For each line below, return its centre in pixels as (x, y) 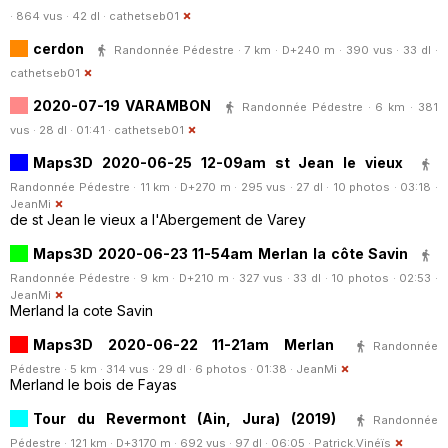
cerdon (58, 48)
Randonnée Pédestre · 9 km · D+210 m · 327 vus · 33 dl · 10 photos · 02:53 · (224, 277)
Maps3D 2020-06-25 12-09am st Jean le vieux (218, 162)
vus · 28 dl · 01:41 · (62, 129)
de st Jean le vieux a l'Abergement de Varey (158, 219)
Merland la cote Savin (81, 310)
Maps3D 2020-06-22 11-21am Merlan (190, 344)
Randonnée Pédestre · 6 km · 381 (339, 106)
